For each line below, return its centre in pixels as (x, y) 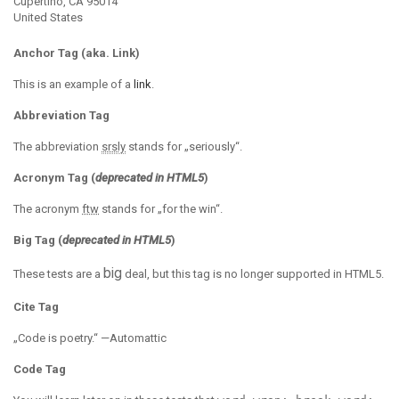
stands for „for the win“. (161, 209)
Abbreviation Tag (61, 115)
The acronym (48, 209)
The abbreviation (57, 147)
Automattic (138, 338)
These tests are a (58, 274)
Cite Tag (36, 307)
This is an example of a (73, 84)
